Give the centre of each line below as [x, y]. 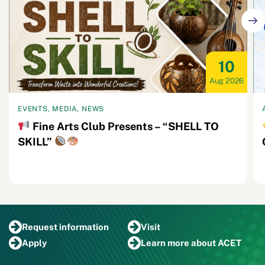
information [84, 227]
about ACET [216, 243]
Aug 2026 [227, 80]
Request [41, 227]
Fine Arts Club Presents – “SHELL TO [124, 126]
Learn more [166, 243]
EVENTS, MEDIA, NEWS [61, 109]
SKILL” [36, 141]
